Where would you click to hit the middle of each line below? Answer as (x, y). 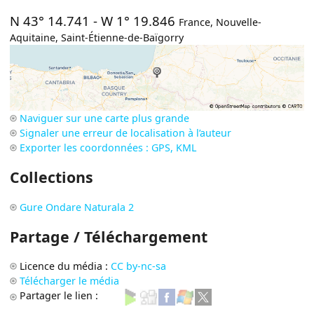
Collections (52, 177)
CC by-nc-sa (139, 266)
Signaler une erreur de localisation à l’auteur (126, 132)
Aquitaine (33, 38)
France (195, 22)
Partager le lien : (61, 296)
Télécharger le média (70, 281)
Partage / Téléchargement (109, 237)
